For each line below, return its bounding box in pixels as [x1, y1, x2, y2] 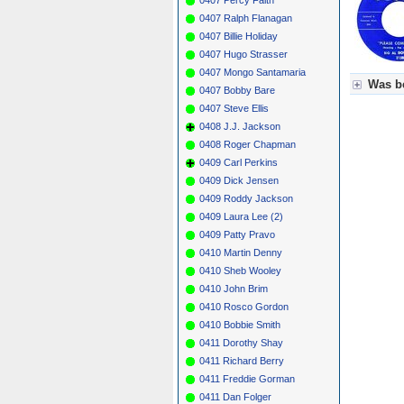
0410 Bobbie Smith [199, 318, 280, 330]
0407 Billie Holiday [199, 30, 278, 41]
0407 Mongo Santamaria [199, 66, 306, 78]
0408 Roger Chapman [199, 138, 296, 150]
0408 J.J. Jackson [199, 120, 280, 132]
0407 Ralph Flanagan [199, 12, 292, 23]
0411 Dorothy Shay [199, 336, 283, 348]
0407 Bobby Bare [199, 84, 275, 96]
